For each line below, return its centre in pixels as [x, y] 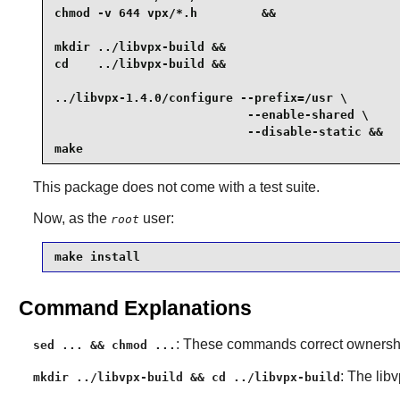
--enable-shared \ [211, 115]
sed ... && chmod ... [104, 345]
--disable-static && [218, 132]
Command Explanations [135, 308]
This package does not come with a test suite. [176, 187]
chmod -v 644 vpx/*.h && [165, 13]
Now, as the [71, 218]
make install [97, 257]
